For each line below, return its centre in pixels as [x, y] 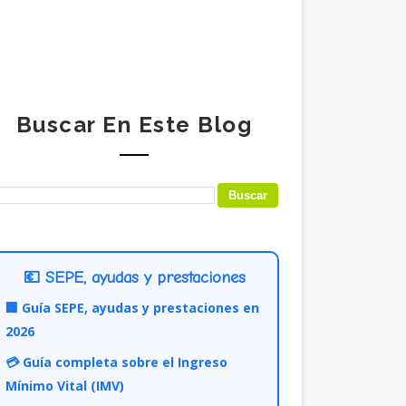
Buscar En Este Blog [134, 125]
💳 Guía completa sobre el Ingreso [116, 362]
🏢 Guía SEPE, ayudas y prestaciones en [132, 308]
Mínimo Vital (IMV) [64, 386]
